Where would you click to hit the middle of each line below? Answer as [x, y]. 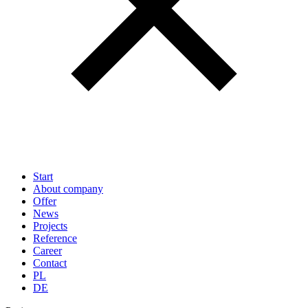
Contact [50, 263]
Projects [50, 226]
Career [47, 251]
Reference [55, 238]
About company [68, 189]
